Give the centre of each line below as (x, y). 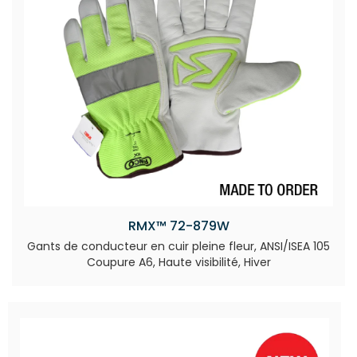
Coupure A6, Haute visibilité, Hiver (178, 262)
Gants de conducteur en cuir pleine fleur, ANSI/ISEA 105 (178, 246)
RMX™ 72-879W (178, 226)
